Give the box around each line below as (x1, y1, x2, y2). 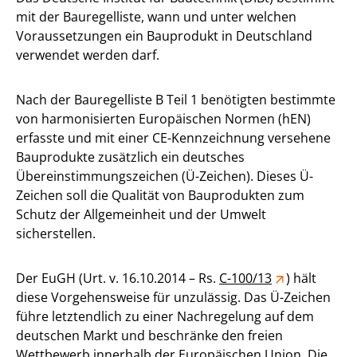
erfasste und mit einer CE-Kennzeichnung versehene (16, 128, 331, 147)
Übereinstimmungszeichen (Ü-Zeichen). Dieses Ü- (16, 167, 313, 185)
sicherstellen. (16, 224, 96, 242)
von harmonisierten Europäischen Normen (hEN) (16, 109, 311, 127)
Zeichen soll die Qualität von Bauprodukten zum (16, 186, 304, 204)
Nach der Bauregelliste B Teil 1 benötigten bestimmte (16, 90, 335, 108)
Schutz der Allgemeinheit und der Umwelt (16, 205, 266, 223)
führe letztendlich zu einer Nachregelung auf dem (16, 307, 314, 325)
